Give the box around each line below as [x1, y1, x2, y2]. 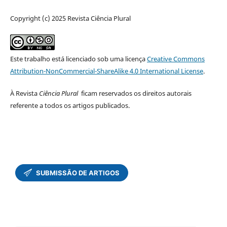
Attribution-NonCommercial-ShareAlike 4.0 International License [10, 66, 203, 76]
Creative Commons [146, 54, 205, 64]
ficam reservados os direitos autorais [81, 89, 192, 98]
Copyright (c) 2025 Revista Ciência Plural [10, 14, 131, 23]
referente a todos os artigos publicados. [10, 101, 130, 110]
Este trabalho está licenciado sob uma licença [10, 54, 147, 64]
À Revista [10, 89, 39, 98]
